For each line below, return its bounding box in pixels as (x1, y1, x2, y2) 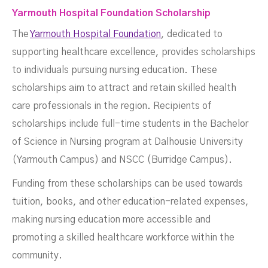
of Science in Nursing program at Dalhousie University (12, 137, 243, 147)
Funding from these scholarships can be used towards (12, 179, 243, 189)
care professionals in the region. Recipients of (12, 101, 212, 111)
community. (12, 251, 62, 261)
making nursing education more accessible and (12, 215, 211, 225)
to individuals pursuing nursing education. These (12, 65, 217, 75)
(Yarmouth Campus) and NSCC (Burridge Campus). (12, 155, 232, 165)
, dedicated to (161, 29, 223, 39)
